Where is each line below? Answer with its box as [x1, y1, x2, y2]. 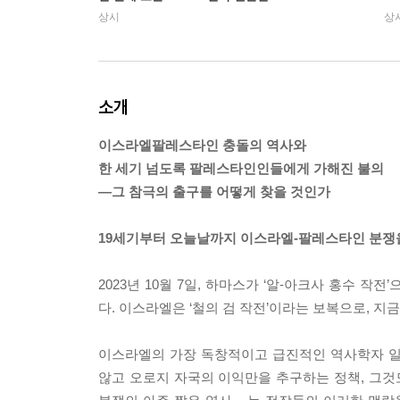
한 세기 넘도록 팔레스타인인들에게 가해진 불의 [98, 161, 384, 177]
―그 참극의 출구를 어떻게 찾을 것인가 [98, 184, 330, 200]
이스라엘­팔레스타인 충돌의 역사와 [98, 137, 306, 154]
